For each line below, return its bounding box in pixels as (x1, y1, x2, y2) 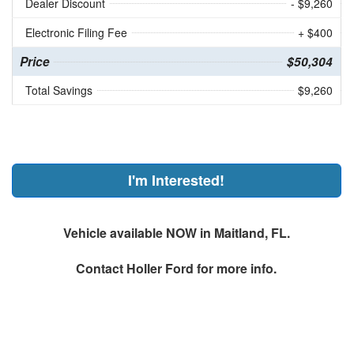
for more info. (194, 258, 277, 277)
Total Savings (24, 81, 92, 98)
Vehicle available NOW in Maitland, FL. (62, 223, 290, 242)
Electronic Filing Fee (24, 24, 127, 40)
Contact (76, 258, 127, 277)
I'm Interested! (128, 169, 225, 190)
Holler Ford (126, 258, 194, 277)
